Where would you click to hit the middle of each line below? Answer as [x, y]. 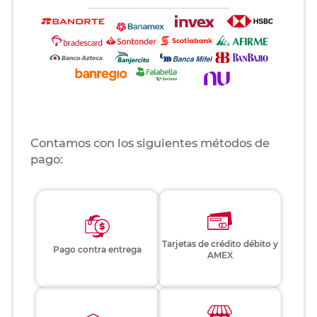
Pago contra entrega [97, 250]
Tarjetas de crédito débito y [220, 244]
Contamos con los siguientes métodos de [150, 143]
